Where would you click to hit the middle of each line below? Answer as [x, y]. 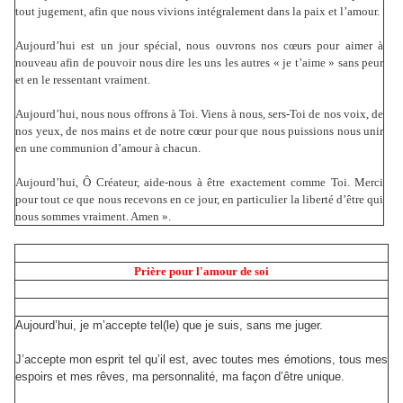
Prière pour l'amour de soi [201, 272]
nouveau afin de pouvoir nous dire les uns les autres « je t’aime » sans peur [199, 63]
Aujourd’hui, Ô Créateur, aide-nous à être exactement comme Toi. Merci [199, 183]
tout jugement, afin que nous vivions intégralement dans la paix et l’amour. [197, 12]
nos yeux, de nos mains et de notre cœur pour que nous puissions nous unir [199, 131]
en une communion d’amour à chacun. [108, 148]
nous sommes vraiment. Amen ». [93, 217]
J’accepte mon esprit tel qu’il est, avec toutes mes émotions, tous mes [201, 360]
